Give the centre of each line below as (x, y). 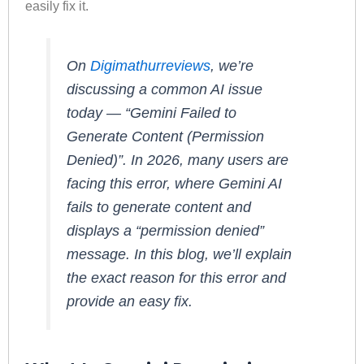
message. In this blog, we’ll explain (180, 255)
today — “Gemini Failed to (152, 113)
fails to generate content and (159, 208)
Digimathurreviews (151, 66)
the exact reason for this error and (177, 278)
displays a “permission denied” (166, 231)
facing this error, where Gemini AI (175, 184)
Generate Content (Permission (166, 137)
